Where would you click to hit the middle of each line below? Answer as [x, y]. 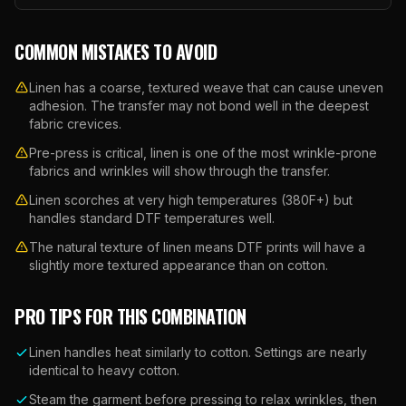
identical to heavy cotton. [104, 370]
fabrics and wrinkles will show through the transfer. [179, 171]
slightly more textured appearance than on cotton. [179, 265]
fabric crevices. [75, 124]
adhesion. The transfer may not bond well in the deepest [199, 106]
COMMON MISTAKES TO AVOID [116, 52]
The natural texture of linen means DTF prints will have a [197, 247]
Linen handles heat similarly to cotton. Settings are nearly [198, 352]
